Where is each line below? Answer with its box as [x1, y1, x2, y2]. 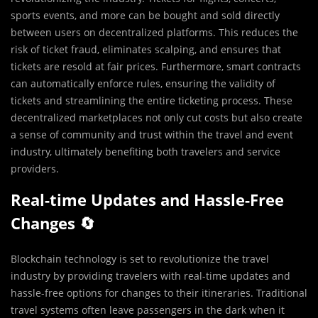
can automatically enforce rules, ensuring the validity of [11, 77, 275, 91]
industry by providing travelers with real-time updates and [11, 269, 290, 283]
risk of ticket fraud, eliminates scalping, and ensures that [11, 43, 281, 57]
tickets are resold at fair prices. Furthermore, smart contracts [11, 60, 301, 74]
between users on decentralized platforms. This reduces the [11, 26, 298, 40]
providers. [11, 162, 59, 176]
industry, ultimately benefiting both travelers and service [11, 145, 280, 159]
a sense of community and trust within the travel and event [11, 128, 293, 142]
